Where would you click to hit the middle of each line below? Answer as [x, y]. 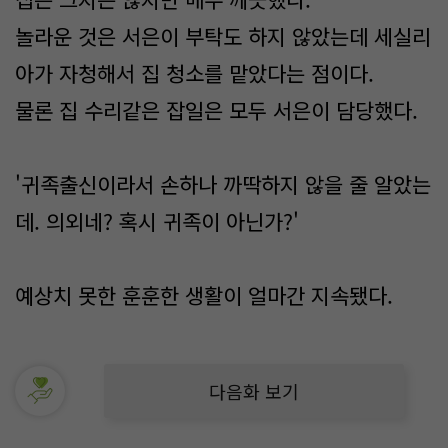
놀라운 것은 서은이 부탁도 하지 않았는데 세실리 [223, 36]
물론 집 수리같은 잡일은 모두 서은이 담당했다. [219, 110]
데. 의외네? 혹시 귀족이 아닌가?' [157, 221]
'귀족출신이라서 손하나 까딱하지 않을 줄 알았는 [223, 184]
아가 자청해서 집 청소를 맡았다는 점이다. [194, 73]
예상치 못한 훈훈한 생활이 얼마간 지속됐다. [207, 295]
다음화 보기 [254, 391]
